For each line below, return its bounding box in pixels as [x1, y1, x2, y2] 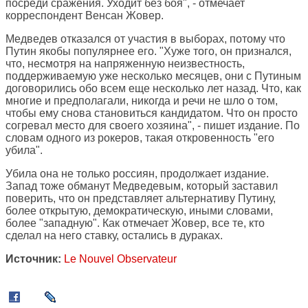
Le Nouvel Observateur [64, 253, 177, 265]
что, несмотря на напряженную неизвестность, [5, 58, 245, 70]
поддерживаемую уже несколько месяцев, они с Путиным [5, 70, 301, 82]
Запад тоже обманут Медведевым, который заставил [5, 180, 278, 192]
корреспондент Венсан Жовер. [5, 10, 164, 22]
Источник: [5, 253, 61, 265]
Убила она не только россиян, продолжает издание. [5, 168, 269, 180]
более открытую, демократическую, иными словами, [5, 205, 273, 217]
